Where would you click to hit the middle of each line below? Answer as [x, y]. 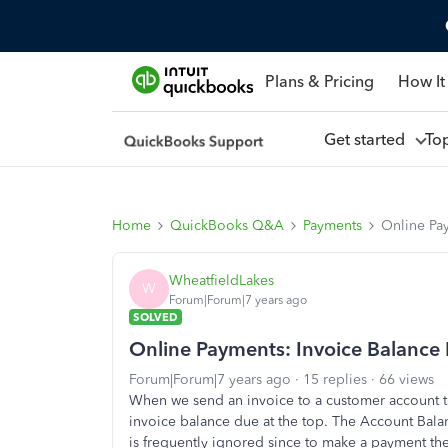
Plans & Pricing [319, 81]
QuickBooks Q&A [227, 225]
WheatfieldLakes [221, 280]
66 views [406, 379]
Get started [368, 139]
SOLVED [155, 317]
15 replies [335, 379]
